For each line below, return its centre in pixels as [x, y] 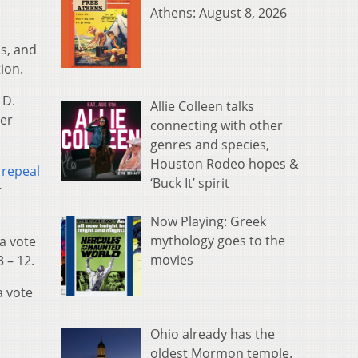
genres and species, [210, 145]
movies [172, 260]
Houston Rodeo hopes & [225, 164]
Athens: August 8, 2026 [219, 13]
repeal [21, 171]
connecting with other [217, 126]
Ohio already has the [213, 334]
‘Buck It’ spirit [190, 183]
